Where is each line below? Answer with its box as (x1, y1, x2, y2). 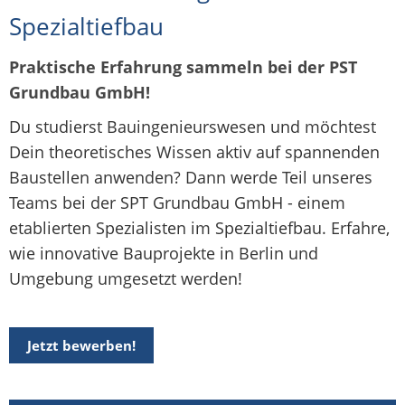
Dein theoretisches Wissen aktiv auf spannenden (9, 141, 380, 164)
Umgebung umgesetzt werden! (9, 268, 242, 290)
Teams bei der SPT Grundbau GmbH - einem (9, 192, 345, 214)
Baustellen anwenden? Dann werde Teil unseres (9, 166, 372, 189)
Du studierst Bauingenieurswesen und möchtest (9, 116, 376, 138)
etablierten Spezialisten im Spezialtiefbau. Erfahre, (9, 217, 390, 240)
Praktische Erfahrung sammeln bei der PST (9, 56, 357, 79)
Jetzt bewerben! (27, 336, 136, 355)
